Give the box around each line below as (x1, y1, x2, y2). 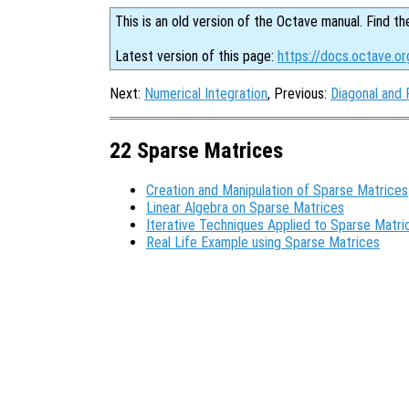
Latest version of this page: (115, 47, 278, 65)
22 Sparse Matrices (110, 137, 283, 163)
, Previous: (267, 85, 330, 102)
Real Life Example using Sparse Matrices (146, 233, 380, 251)
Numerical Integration (144, 85, 267, 102)
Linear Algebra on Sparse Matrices (146, 198, 344, 216)
